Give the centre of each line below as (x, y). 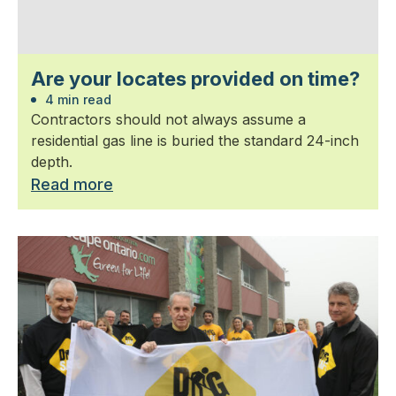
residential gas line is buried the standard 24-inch (195, 140)
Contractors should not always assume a (168, 119)
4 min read (76, 99)
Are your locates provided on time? (195, 78)
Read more (72, 184)
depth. (52, 161)
